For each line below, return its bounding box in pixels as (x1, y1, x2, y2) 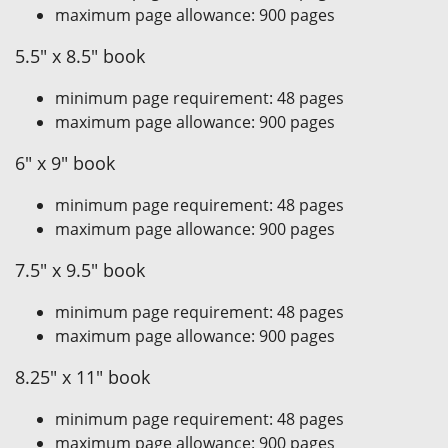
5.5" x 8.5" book (15, 44, 145, 68)
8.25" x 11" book (15, 365, 150, 389)
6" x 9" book (15, 151, 115, 175)
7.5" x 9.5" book (15, 258, 145, 282)
